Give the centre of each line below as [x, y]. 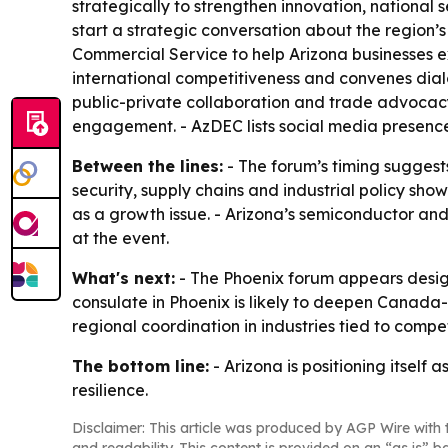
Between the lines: [147, 165]
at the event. [120, 237]
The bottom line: [140, 365]
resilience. [110, 389]
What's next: [123, 277]
